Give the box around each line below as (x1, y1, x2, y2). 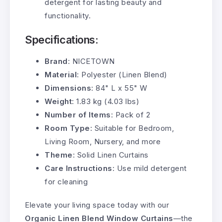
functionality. (45, 10, 91, 20)
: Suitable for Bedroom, (90, 123, 174, 133)
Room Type (45, 123, 90, 133)
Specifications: (25, 33, 99, 46)
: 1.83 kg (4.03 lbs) (72, 96, 139, 106)
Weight (45, 96, 72, 106)
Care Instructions (45, 163, 112, 173)
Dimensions (45, 83, 91, 93)
